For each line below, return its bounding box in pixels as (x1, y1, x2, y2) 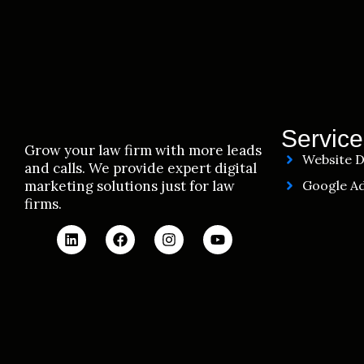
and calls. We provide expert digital (24, 159, 257, 177)
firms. (24, 195, 62, 213)
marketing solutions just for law (24, 177, 235, 195)
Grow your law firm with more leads (24, 141, 262, 159)
